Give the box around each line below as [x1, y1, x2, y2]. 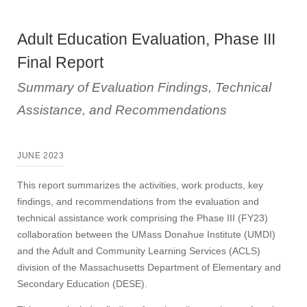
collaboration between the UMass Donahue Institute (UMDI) [17, 229, 275, 240]
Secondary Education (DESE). [17, 278, 147, 289]
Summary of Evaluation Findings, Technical [17, 80, 271, 95]
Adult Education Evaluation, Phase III [17, 30, 275, 48]
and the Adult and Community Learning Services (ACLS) [17, 245, 260, 256]
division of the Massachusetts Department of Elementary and [17, 262, 281, 273]
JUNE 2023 [17, 151, 64, 160]
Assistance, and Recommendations [17, 103, 227, 117]
